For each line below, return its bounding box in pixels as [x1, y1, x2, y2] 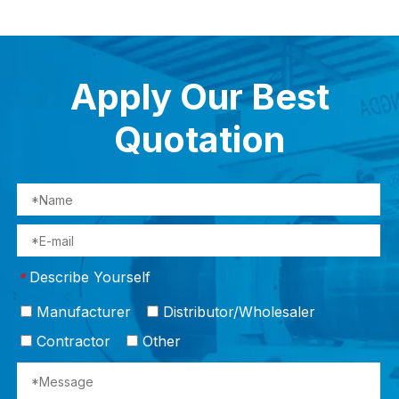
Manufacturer [32, 302, 131, 321]
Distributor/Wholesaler [159, 302, 315, 321]
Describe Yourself [29, 267, 151, 286]
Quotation [114, 117, 285, 161]
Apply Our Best [69, 74, 330, 118]
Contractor [32, 331, 110, 350]
